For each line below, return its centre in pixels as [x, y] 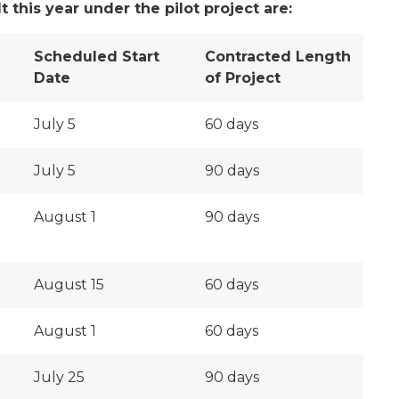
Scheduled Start [97, 57]
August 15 [69, 285]
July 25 [59, 377]
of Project [243, 78]
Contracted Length [278, 57]
